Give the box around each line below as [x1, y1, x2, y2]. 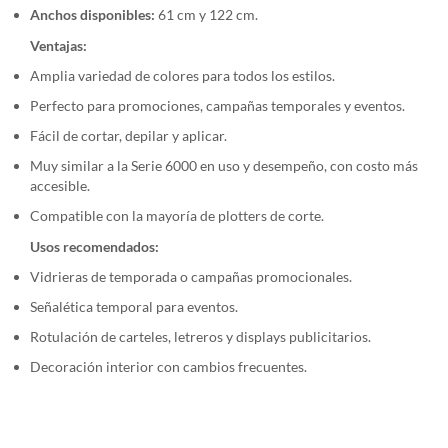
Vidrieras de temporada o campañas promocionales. [30, 267, 352, 285]
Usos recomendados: [30, 237, 159, 255]
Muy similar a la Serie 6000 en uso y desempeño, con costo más [30, 156, 418, 174]
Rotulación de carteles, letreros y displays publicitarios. [30, 327, 371, 345]
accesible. [30, 176, 90, 194]
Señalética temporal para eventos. [30, 297, 238, 315]
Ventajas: [30, 36, 87, 54]
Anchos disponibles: [30, 5, 155, 23]
